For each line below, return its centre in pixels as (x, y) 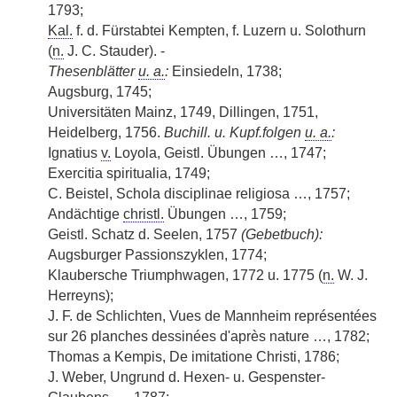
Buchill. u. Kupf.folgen (234, 132)
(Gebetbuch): (282, 234)
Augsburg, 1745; (100, 92)
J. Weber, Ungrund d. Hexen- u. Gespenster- (187, 377)
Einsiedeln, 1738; (225, 71)
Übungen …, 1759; (225, 214)
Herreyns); (81, 296)
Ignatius (74, 153)
